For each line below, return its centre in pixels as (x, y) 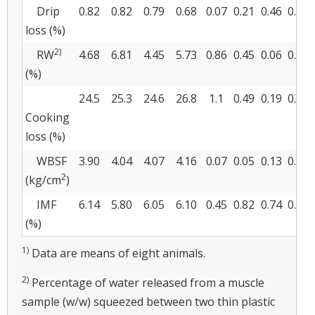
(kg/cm (43, 180)
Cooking (47, 117)
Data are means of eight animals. (117, 253)
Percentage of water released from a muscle (147, 282)
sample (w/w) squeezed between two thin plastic (148, 301)
